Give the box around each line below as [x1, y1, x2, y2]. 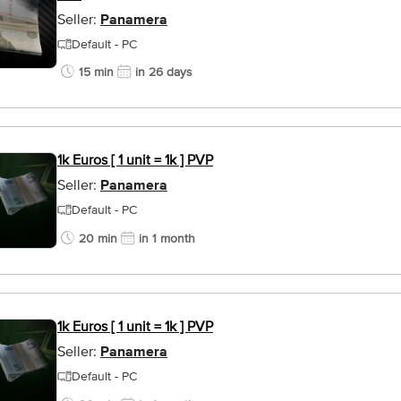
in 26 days [135, 64, 192, 80]
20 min [79, 231, 117, 246]
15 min [79, 64, 114, 80]
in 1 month [139, 231, 195, 246]
